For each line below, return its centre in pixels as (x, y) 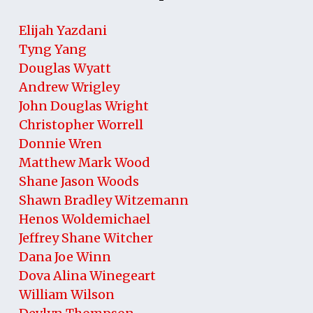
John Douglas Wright (83, 105)
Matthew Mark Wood (84, 162)
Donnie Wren (60, 143)
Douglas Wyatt (65, 68)
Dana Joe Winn (65, 256)
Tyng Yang (52, 49)
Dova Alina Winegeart (87, 275)
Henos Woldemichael (84, 219)
